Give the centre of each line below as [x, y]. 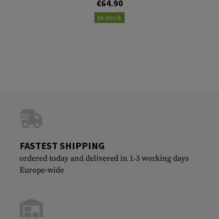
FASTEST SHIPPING [62, 145]
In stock [109, 18]
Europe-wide [42, 170]
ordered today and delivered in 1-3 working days [104, 158]
